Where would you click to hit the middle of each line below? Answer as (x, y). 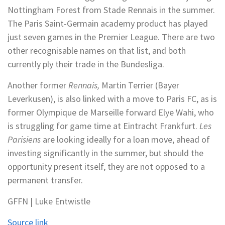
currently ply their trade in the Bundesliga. (87, 64)
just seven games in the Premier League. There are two (111, 37)
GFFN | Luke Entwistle (49, 201)
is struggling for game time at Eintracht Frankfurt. (103, 126)
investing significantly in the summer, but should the (105, 153)
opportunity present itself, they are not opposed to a (106, 166)
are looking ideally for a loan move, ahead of (126, 139)
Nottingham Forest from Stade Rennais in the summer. (111, 10)
